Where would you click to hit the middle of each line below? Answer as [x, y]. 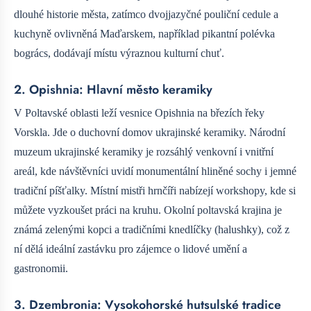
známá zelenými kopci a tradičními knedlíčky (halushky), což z [152, 229]
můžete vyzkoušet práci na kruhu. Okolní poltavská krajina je [148, 210]
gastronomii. [41, 268]
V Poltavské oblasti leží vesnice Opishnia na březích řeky [139, 112]
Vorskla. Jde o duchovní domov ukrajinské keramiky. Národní [150, 132]
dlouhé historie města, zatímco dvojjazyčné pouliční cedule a [146, 14]
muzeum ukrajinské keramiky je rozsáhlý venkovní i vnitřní [144, 151]
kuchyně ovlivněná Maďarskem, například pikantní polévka [144, 33]
